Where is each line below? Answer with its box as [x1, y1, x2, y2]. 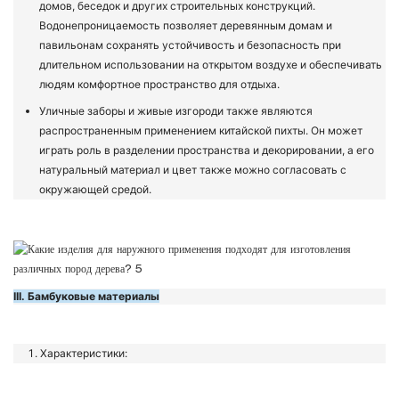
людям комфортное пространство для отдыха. [39, 77, 281, 92]
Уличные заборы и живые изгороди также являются [39, 104, 313, 118]
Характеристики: [40, 346, 127, 361]
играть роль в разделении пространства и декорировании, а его [39, 143, 375, 158]
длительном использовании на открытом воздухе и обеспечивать [39, 58, 383, 72]
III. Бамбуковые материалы [13, 289, 159, 304]
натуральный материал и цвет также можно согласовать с [39, 163, 347, 177]
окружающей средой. [39, 183, 152, 197]
